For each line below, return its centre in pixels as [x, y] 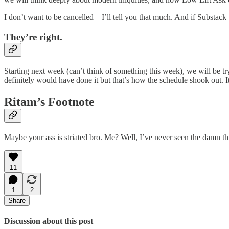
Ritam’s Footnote [49, 101]
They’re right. [33, 37]
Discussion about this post [49, 221]
